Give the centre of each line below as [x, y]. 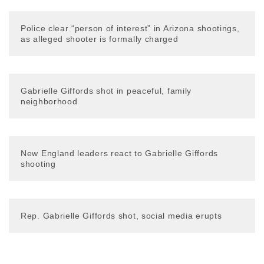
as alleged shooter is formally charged [100, 39]
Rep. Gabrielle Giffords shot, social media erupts [121, 216]
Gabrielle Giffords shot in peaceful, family [106, 91]
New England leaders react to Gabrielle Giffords [119, 153]
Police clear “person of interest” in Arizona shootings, [130, 28]
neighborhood [49, 101]
